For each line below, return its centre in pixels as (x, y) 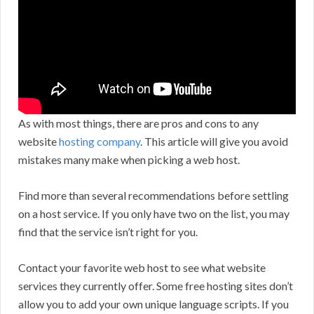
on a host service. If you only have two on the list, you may (154, 214)
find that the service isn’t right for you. (108, 232)
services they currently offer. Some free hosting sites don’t (156, 286)
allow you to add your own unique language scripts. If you (153, 304)
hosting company (100, 142)
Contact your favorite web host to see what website (142, 268)
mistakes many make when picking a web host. (129, 160)
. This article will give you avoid (214, 142)
